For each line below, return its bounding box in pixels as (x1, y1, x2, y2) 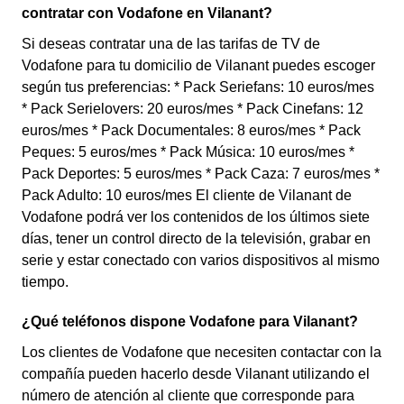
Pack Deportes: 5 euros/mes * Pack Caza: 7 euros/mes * (22, 166, 380, 181)
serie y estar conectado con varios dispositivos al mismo (22, 252, 380, 268)
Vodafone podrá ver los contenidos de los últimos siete (22, 209, 370, 225)
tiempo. (22, 274, 69, 289)
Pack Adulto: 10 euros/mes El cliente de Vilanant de (22, 188, 352, 203)
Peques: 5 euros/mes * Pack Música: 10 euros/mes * (22, 144, 354, 160)
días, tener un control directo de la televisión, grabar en (22, 231, 371, 246)
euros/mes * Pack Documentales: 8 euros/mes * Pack (22, 123, 361, 138)
